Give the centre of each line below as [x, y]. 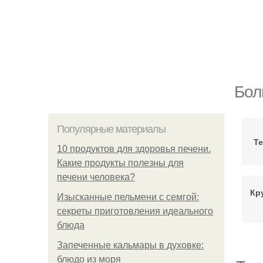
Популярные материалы [111, 129]
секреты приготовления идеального [135, 211]
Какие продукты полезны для [120, 163]
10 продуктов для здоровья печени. [134, 149]
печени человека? [96, 177]
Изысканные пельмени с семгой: [128, 197]
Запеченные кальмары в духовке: [130, 245]
